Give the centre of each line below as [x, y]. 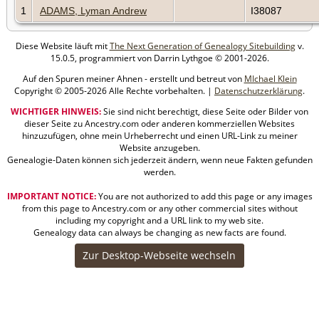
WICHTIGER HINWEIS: [56, 111]
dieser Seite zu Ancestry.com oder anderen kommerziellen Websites [159, 123]
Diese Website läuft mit [62, 46]
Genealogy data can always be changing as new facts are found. [159, 232]
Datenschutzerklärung [258, 90]
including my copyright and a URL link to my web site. [159, 220]
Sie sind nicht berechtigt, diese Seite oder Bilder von [205, 111]
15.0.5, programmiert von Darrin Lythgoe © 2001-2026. [159, 58]
